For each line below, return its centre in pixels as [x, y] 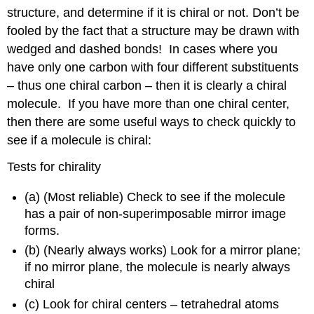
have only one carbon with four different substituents [153, 67]
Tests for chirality [54, 167]
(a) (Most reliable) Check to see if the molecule [155, 197]
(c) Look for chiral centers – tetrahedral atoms [152, 304]
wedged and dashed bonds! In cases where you [143, 49]
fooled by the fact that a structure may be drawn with [153, 30]
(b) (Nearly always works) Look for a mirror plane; [163, 251]
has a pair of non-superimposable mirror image [156, 213]
